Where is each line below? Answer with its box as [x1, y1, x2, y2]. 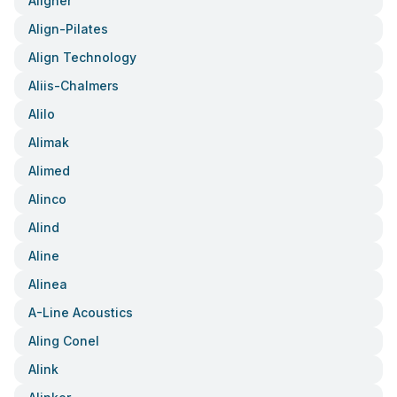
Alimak [28, 135, 69, 150]
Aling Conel [28, 333, 99, 348]
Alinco [28, 191, 66, 206]
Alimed [28, 163, 70, 178]
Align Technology [28, 50, 136, 65]
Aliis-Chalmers [28, 78, 119, 93]
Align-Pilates [28, 21, 108, 36]
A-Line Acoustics [28, 305, 133, 320]
